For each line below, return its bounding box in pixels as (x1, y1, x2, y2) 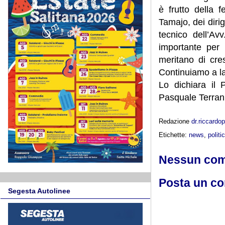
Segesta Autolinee (8, 186, 70, 195)
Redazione (159, 117, 191, 125)
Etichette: (159, 131, 189, 139)
